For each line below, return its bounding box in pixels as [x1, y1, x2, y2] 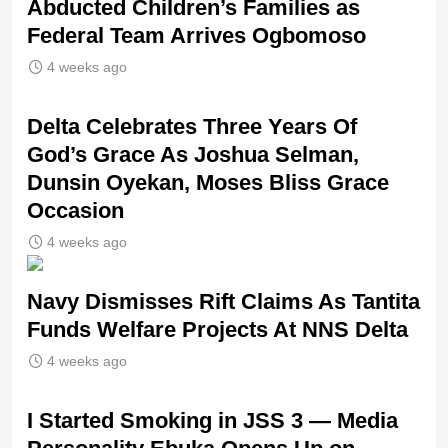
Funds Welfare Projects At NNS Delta [27, 317, 408, 343]
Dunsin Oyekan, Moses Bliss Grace [27, 170, 389, 196]
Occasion [27, 198, 124, 224]
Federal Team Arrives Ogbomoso [27, 23, 366, 49]
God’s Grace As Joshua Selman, [27, 142, 359, 168]
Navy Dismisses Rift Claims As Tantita [27, 289, 420, 315]
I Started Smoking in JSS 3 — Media [27, 408, 398, 434]
